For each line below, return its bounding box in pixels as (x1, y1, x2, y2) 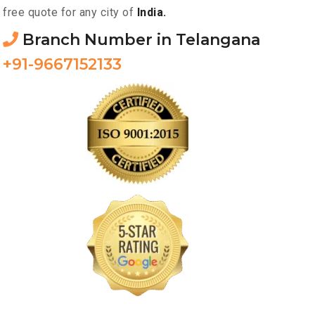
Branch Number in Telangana (18, 30, 260, 50)
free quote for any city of (3, 6, 137, 20)
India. (136, 6, 167, 20)
